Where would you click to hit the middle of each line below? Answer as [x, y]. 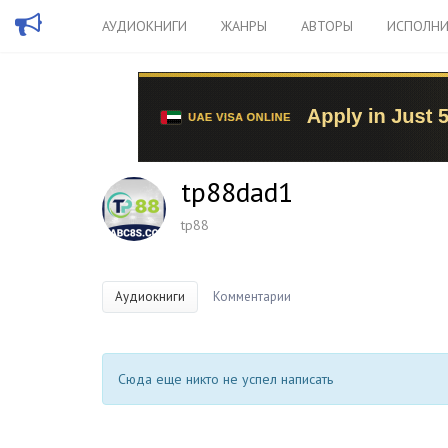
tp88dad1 [237, 191]
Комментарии [252, 296]
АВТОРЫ [327, 26]
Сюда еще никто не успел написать [225, 379]
